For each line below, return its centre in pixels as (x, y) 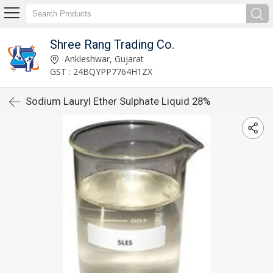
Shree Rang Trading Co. (112, 44)
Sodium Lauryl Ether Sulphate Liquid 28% (118, 101)
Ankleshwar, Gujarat (103, 58)
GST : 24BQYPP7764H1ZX (101, 71)
